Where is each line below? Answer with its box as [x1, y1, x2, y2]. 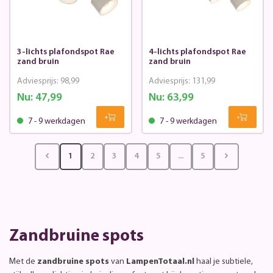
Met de [9, 257, 37, 266]
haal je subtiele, [194, 257, 253, 266]
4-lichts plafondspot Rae [149, 48, 246, 57]
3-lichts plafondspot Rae [16, 48, 115, 57]
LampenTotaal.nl [126, 257, 194, 266]
